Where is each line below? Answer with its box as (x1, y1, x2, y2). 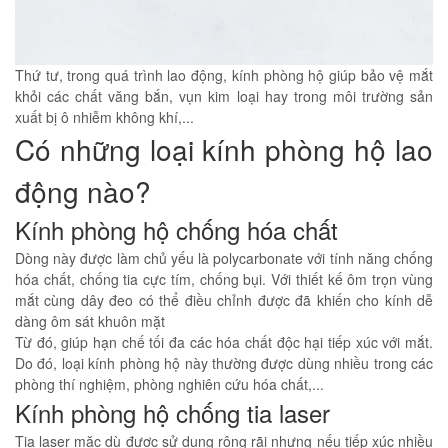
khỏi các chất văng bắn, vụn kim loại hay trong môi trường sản (15, 85, 433, 106)
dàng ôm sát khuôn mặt (15, 310, 165, 331)
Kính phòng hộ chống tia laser (15, 394, 330, 430)
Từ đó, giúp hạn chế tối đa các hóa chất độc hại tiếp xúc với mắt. (15, 331, 433, 352)
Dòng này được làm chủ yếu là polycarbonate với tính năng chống (15, 247, 433, 268)
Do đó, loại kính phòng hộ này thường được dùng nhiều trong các (15, 352, 433, 373)
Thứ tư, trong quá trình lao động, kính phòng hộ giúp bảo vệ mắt (15, 64, 433, 85)
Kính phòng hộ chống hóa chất (15, 211, 338, 247)
